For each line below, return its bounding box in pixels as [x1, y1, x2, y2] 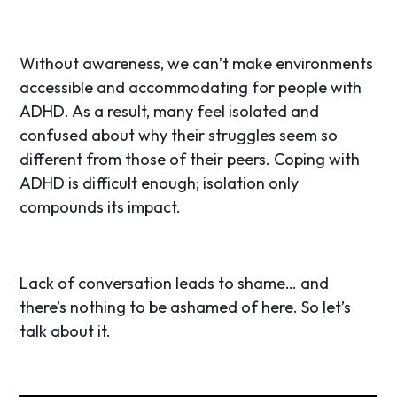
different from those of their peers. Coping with [19, 149, 361, 170]
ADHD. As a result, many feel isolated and [19, 101, 320, 122]
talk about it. [19, 321, 112, 342]
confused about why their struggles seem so [19, 125, 339, 146]
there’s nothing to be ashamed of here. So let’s [19, 297, 352, 318]
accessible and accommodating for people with [19, 77, 362, 98]
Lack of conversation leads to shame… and [19, 273, 330, 294]
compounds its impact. [19, 197, 182, 218]
